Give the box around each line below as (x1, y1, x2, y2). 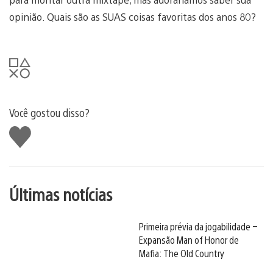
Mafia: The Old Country (139, 246, 224, 260)
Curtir (9, 123, 36, 138)
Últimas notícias (9, 182, 112, 205)
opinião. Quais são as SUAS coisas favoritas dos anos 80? (9, 10, 256, 23)
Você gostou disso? (9, 105, 90, 119)
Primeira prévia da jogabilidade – (139, 219, 258, 233)
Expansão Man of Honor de (139, 233, 239, 246)
